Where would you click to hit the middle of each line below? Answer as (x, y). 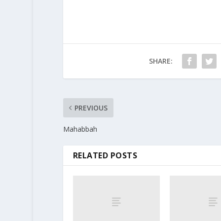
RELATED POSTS (105, 156)
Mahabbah (80, 129)
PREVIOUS (91, 108)
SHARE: (161, 61)
